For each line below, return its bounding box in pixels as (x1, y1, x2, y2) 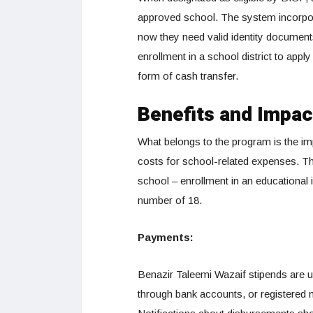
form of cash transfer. (138, 69, 238, 82)
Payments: (138, 231, 194, 243)
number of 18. (138, 194, 205, 206)
